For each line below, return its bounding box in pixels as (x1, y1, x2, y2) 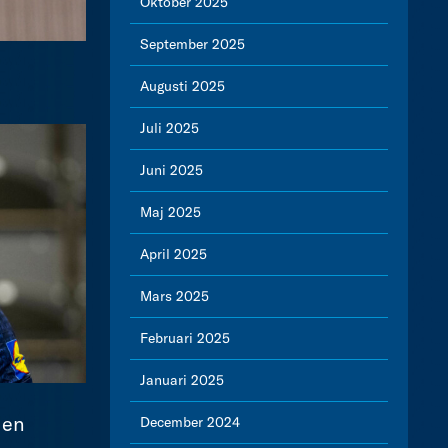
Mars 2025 (140, 287, 209, 305)
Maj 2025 (140, 203, 201, 221)
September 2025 (140, 35, 245, 53)
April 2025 (140, 245, 207, 263)
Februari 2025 (140, 329, 230, 347)
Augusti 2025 (140, 77, 225, 95)
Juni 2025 (140, 161, 203, 179)
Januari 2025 (140, 371, 224, 389)
